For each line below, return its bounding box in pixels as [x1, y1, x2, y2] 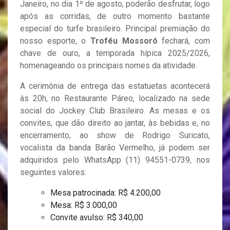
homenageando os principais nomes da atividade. [20, 61, 197, 71]
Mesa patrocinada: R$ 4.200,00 [50, 188, 161, 198]
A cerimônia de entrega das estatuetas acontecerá [20, 81, 210, 91]
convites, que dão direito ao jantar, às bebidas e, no [20, 118, 210, 128]
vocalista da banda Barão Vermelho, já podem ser [20, 143, 210, 153]
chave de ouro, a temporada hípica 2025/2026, [20, 48, 210, 59]
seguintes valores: [20, 167, 86, 178]
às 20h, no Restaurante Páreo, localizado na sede [20, 93, 210, 104]
